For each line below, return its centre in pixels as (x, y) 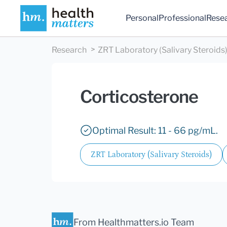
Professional (183, 18)
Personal (142, 18)
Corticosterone (139, 97)
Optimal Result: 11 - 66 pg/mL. (155, 131)
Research (69, 50)
